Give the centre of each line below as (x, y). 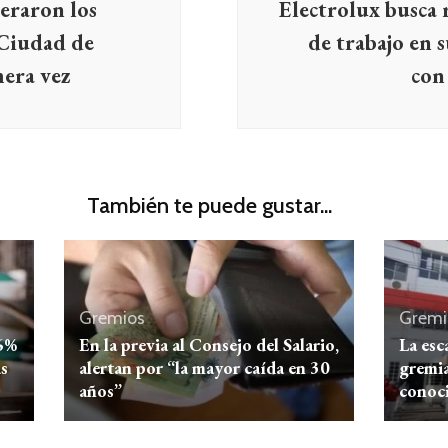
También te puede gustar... (209, 205)
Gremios (111, 318)
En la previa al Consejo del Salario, (208, 345)
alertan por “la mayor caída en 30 (204, 368)
